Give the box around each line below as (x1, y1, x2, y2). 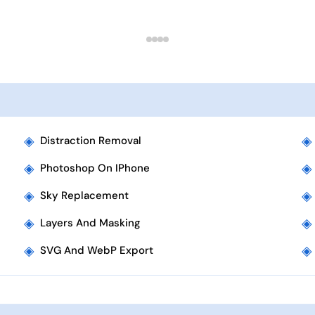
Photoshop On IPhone (40, 161, 150, 175)
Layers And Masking (40, 216, 141, 230)
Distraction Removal (40, 134, 142, 148)
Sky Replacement (40, 188, 129, 202)
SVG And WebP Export (40, 243, 154, 257)
